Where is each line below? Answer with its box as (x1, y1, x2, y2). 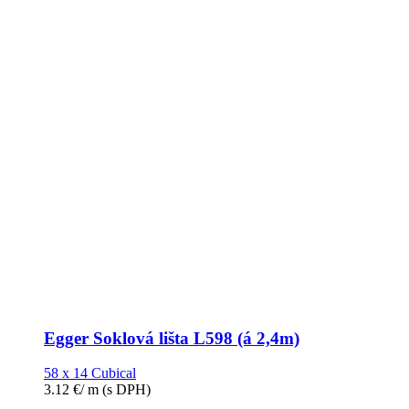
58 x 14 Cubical (44, 365, 136, 382)
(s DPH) (99, 382, 151, 398)
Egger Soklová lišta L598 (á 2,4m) (44, 328, 299, 348)
